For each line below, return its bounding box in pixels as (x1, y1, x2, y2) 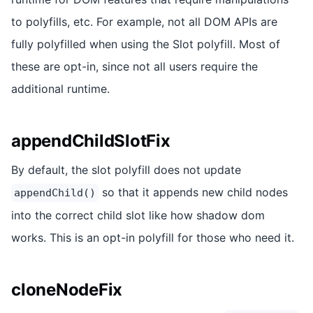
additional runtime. (11, 81, 110, 96)
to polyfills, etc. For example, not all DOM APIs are (11, 14, 277, 29)
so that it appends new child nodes (99, 184, 288, 199)
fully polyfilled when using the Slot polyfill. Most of (11, 36, 280, 51)
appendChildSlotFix (11, 130, 170, 151)
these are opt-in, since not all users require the (11, 59, 258, 73)
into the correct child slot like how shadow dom (11, 208, 265, 222)
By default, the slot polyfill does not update (11, 162, 241, 177)
